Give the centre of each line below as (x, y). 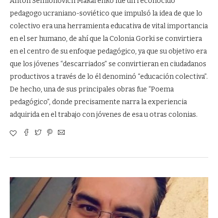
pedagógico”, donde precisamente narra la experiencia (98, 102)
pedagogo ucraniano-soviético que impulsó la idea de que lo (106, 13)
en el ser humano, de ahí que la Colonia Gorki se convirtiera (106, 39)
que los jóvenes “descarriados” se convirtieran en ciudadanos (108, 64)
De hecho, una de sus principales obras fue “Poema (92, 89)
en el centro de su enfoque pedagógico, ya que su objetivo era (108, 51)
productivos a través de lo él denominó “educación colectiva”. (109, 77)
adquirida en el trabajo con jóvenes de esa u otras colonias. (104, 115)
